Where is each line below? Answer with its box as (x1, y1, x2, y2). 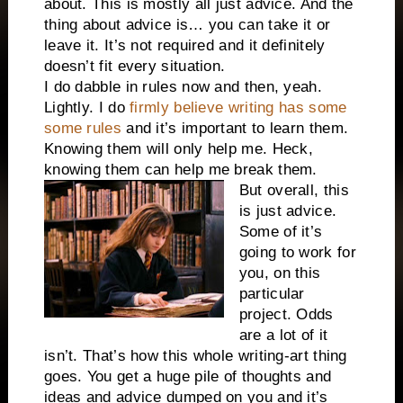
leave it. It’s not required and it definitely (43, 37, 326, 55)
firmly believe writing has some (130, 99, 347, 117)
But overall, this (238, 182, 349, 200)
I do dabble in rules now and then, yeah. (43, 78, 322, 96)
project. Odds (238, 306, 334, 324)
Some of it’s (238, 223, 323, 241)
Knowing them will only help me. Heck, (43, 140, 314, 158)
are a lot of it (238, 327, 328, 345)
